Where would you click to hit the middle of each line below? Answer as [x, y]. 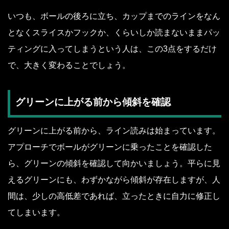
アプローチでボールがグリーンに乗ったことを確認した [110, 147]
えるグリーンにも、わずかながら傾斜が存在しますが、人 [114, 179]
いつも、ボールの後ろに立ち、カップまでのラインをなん [114, 16]
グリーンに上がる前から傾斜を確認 [93, 102]
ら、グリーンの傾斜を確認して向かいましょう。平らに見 [114, 163]
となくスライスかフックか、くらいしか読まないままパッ [114, 32]
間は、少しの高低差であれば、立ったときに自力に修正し [114, 196]
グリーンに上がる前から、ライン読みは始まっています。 [114, 130]
